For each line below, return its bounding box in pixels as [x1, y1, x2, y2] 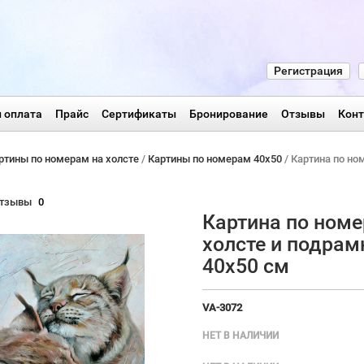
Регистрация [274, 64, 343, 77]
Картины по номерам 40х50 [147, 153, 282, 165]
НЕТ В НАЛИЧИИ [201, 330, 279, 341]
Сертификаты [101, 107, 176, 120]
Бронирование [188, 107, 268, 120]
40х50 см [201, 254, 289, 278]
